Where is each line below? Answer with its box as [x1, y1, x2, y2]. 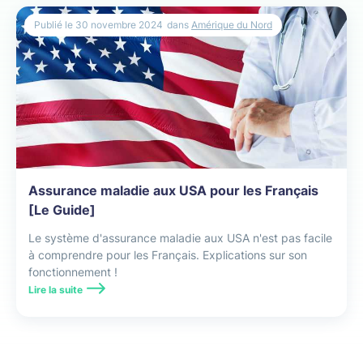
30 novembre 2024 [73, 18, 163, 31]
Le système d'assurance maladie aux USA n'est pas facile [28, 230, 332, 245]
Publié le [34, 18, 73, 31]
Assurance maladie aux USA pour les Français [28, 181, 318, 199]
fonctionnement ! [28, 264, 117, 279]
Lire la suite [28, 283, 83, 296]
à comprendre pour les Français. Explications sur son [28, 247, 307, 262]
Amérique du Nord [191, 18, 272, 31]
